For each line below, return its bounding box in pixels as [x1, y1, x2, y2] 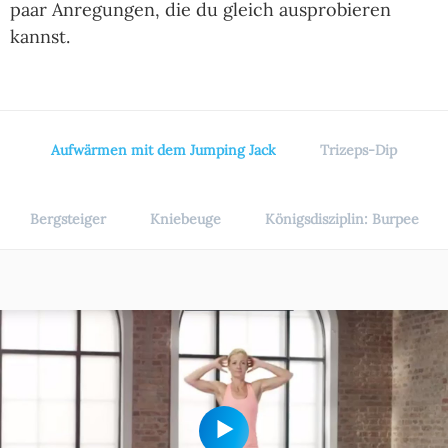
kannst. [10, 25, 70, 49]
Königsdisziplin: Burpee [264, 210, 419, 229]
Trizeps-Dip [320, 141, 397, 160]
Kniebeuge [149, 210, 221, 229]
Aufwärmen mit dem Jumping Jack [51, 141, 276, 160]
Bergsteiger [29, 210, 106, 229]
